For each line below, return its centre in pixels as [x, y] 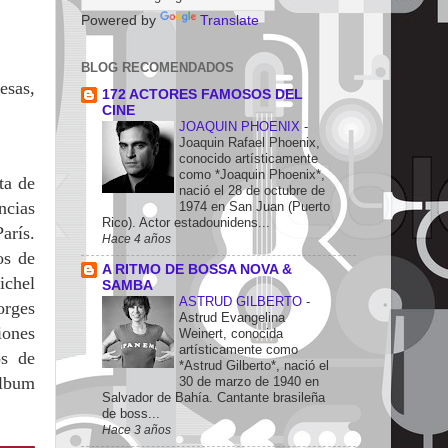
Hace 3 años [136, 429]
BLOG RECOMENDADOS [157, 67]
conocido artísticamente [248, 158]
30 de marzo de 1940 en [249, 381]
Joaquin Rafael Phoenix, [249, 142]
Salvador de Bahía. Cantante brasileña [213, 397]
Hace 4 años [136, 238]
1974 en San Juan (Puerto [254, 206]
